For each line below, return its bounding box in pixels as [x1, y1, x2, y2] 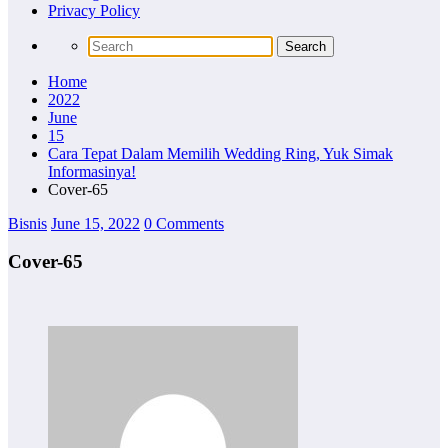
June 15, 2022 [51, 214, 140, 232]
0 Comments [144, 214, 224, 232]
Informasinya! [48, 162, 136, 180]
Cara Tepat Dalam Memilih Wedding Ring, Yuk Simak [48, 144, 393, 162]
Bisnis [8, 214, 47, 232]
